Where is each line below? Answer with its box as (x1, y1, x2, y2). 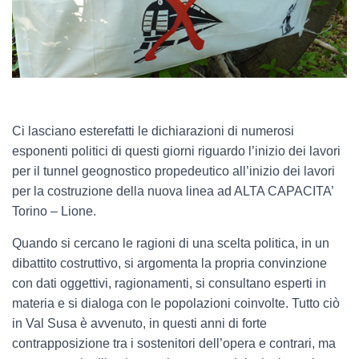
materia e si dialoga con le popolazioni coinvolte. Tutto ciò (12, 296, 340, 311)
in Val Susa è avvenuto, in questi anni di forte (12, 317, 267, 331)
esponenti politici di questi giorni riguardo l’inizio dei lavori (12, 144, 341, 159)
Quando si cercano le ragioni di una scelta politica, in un (12, 236, 329, 251)
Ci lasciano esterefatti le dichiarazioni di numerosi (12, 124, 294, 139)
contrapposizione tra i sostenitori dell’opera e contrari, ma (12, 337, 336, 351)
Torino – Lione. (12, 204, 96, 219)
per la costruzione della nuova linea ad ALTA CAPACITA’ (12, 184, 333, 199)
